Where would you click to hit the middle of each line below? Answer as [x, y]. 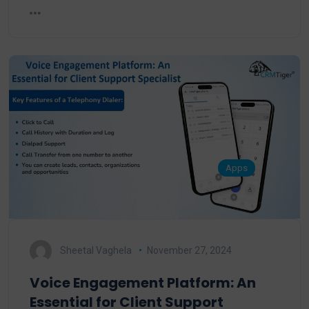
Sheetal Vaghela [96, 250]
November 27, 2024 [189, 250]
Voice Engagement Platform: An [143, 282]
